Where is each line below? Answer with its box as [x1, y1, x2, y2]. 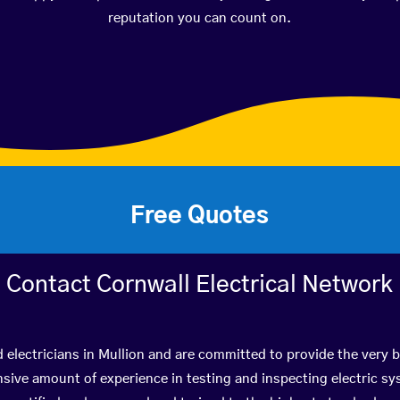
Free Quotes [130, 204, 270, 228]
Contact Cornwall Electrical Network [6, 272, 394, 296]
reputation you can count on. [108, 11, 292, 25]
